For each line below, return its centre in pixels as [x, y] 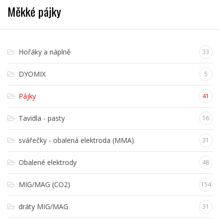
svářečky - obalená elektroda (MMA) [76, 140]
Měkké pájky [34, 12]
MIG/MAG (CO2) [44, 185]
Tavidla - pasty [42, 118]
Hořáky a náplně [45, 52]
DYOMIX [32, 74]
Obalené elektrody [48, 163]
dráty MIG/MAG [43, 207]
